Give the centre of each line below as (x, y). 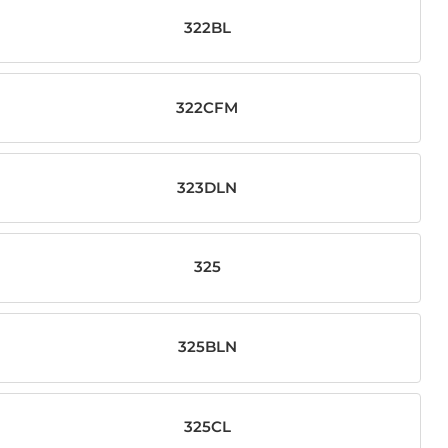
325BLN (207, 347)
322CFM (207, 107)
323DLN (207, 187)
